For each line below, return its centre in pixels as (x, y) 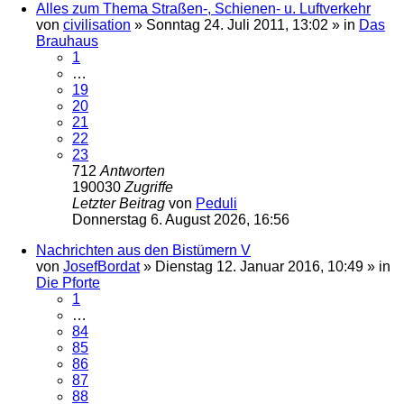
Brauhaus (67, 41)
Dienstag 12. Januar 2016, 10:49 (259, 266)
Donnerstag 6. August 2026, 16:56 (181, 219)
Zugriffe (149, 187)
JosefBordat (101, 266)
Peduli (216, 203)
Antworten (133, 170)
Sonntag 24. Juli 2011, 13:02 (237, 24)
